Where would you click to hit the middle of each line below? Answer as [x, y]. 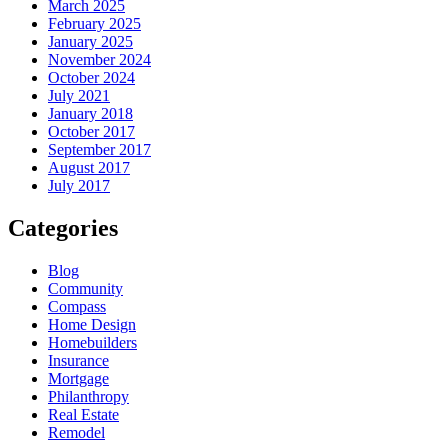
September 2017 [99, 150]
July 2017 [79, 186]
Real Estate [83, 415]
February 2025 [94, 24]
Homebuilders [92, 343]
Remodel [76, 433]
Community [85, 289]
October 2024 [91, 78]
